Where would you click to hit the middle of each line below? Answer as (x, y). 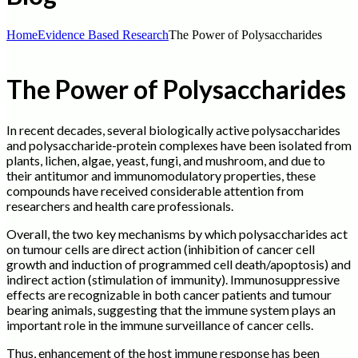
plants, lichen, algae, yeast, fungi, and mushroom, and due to (166, 160)
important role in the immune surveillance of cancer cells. (160, 324)
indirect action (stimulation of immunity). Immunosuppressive (173, 279)
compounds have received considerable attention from (155, 190)
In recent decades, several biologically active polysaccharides (173, 129)
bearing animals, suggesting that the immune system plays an (171, 309)
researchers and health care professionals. (120, 205)
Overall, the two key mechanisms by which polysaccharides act (177, 233)
